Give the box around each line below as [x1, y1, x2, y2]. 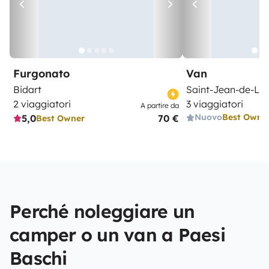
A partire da [141, 101, 179, 110]
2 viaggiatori [13, 98, 71, 110]
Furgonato [13, 67, 70, 80]
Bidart [13, 83, 41, 95]
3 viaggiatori [186, 98, 243, 110]
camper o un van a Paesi [10, 223, 225, 246]
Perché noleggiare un [10, 200, 195, 223]
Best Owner [36, 112, 85, 124]
